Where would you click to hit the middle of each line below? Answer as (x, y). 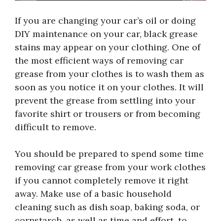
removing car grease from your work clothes (110, 167)
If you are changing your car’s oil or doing (105, 20)
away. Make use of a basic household (93, 193)
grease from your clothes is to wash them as (110, 74)
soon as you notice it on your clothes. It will (109, 87)
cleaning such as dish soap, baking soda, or (107, 207)
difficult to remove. (55, 127)
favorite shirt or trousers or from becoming (108, 113)
